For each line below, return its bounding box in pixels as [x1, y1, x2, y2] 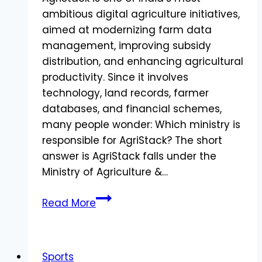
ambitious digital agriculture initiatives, [42, 7, 240, 22]
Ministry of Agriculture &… [42, 165, 168, 180]
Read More [42, 196, 96, 211]
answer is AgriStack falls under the [42, 149, 216, 164]
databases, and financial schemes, [42, 102, 222, 116]
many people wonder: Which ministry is [42, 118, 240, 132]
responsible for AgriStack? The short [42, 133, 222, 148]
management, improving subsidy [42, 39, 211, 53]
